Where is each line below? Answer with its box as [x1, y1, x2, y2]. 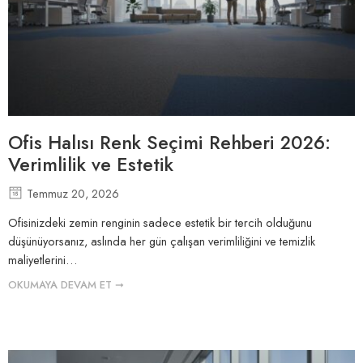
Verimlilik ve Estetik [8, 150, 173, 178]
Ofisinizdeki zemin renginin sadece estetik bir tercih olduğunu [8, 214, 312, 232]
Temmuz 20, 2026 [27, 184, 119, 202]
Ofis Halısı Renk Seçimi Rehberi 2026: [8, 128, 331, 156]
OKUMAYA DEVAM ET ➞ [8, 277, 124, 293]
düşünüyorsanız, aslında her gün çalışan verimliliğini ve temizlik [8, 233, 315, 250]
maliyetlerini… [8, 251, 77, 269]
